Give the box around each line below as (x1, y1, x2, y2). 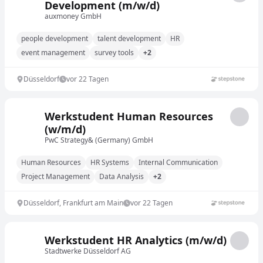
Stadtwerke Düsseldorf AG (45, 246, 131, 256)
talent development (97, 33, 161, 43)
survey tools (95, 48, 134, 58)
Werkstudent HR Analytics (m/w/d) (45, 233, 227, 247)
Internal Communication (139, 157, 218, 167)
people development (21, 33, 88, 43)
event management (21, 48, 85, 58)
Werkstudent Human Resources (45, 109, 213, 123)
